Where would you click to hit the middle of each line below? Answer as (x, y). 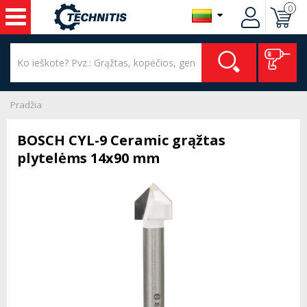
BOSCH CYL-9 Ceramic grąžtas (121, 140)
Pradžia (26, 105)
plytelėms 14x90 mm (88, 158)
